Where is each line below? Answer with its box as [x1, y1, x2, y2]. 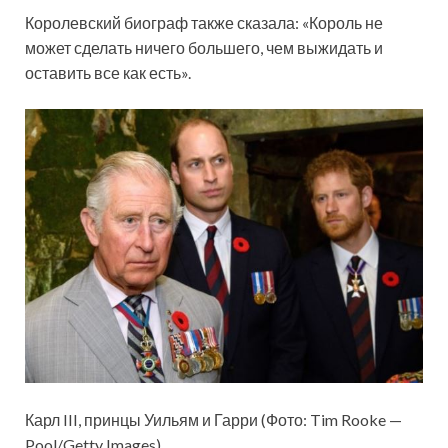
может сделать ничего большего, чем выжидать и [25, 38, 383, 58]
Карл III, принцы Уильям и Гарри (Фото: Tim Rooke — [25, 410, 402, 430]
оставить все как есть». [25, 63, 191, 83]
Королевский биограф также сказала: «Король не [25, 13, 383, 33]
